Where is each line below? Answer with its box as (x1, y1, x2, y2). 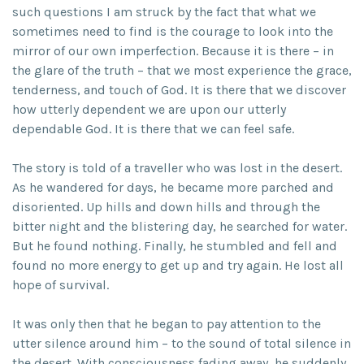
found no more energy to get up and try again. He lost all (12, 258, 344, 273)
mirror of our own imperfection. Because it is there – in (12, 43, 334, 58)
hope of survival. (12, 277, 109, 292)
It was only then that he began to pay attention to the (12, 316, 321, 331)
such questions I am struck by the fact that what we (12, 4, 316, 19)
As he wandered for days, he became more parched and (12, 180, 334, 195)
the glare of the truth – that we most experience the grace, (12, 63, 352, 78)
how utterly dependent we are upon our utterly (12, 102, 286, 117)
